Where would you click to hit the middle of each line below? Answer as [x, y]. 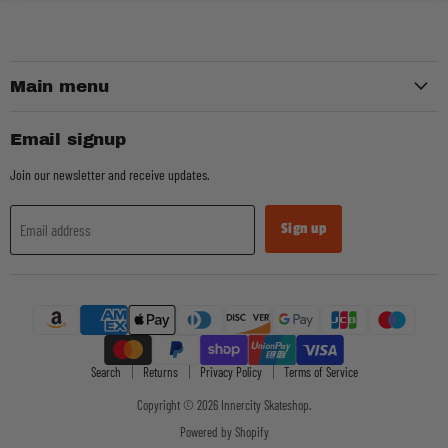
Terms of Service [320, 371]
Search [105, 371]
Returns [160, 371]
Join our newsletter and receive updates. [110, 175]
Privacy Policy [230, 371]
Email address [55, 229]
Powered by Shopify [224, 431]
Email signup [68, 140]
